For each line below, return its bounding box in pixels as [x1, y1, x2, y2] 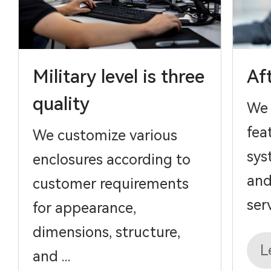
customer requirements [33, 175, 189, 193]
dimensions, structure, [33, 224, 181, 241]
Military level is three [33, 66, 205, 88]
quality [33, 93, 90, 115]
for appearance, [33, 200, 137, 217]
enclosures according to [33, 151, 191, 169]
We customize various [33, 127, 178, 145]
